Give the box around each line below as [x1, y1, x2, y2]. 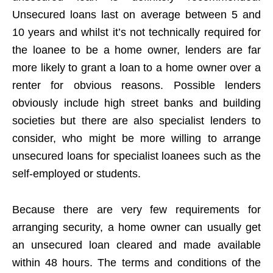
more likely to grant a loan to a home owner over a [12, 61, 261, 74]
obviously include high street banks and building [12, 96, 261, 109]
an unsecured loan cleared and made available [12, 238, 261, 251]
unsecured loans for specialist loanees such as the [12, 149, 261, 162]
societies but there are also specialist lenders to [12, 114, 261, 127]
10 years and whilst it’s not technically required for [12, 26, 261, 38]
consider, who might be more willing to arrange [12, 132, 261, 144]
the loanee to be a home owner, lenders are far [12, 43, 261, 56]
